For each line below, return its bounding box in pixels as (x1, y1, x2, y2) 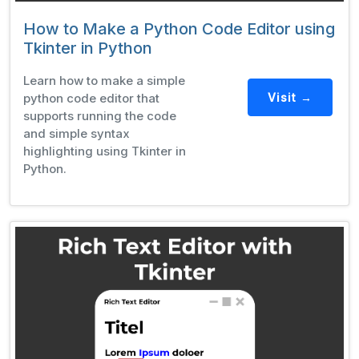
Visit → (267, 91, 313, 105)
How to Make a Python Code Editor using (23, 18, 335, 38)
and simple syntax (23, 125, 130, 141)
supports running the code (23, 107, 176, 123)
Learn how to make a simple (23, 72, 185, 88)
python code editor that (23, 90, 159, 106)
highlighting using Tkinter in (23, 143, 186, 159)
